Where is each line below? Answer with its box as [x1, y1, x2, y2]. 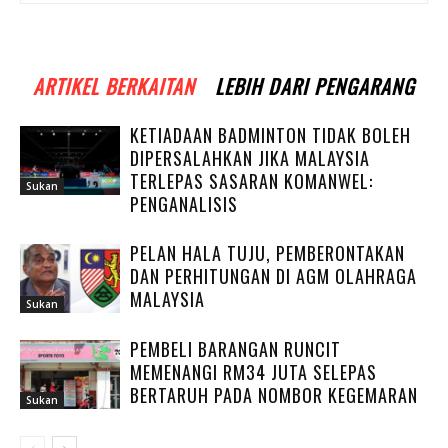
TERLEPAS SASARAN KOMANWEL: [130, 168, 373, 194]
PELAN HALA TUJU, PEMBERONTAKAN [130, 240, 405, 266]
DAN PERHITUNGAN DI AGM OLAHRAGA [130, 263, 417, 289]
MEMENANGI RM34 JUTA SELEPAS [130, 359, 377, 385]
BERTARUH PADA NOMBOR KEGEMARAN [130, 382, 418, 408]
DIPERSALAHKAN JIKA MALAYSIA [130, 145, 370, 171]
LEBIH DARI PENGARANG [215, 71, 415, 101]
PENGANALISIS [130, 191, 238, 217]
